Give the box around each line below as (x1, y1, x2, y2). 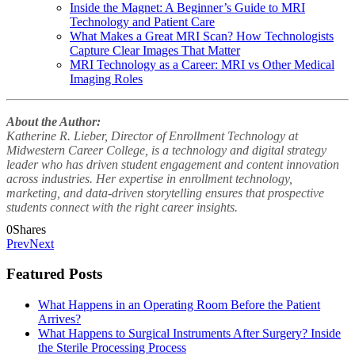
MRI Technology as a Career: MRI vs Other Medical (70, 57, 334, 71)
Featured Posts (6, 265, 102, 283)
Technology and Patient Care (70, 14, 215, 29)
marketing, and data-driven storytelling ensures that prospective (6, 185, 324, 200)
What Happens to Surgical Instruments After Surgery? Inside (38, 326, 341, 341)
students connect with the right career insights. (6, 200, 238, 214)
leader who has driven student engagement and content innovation (6, 157, 339, 171)
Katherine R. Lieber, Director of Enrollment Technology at (6, 128, 298, 143)
